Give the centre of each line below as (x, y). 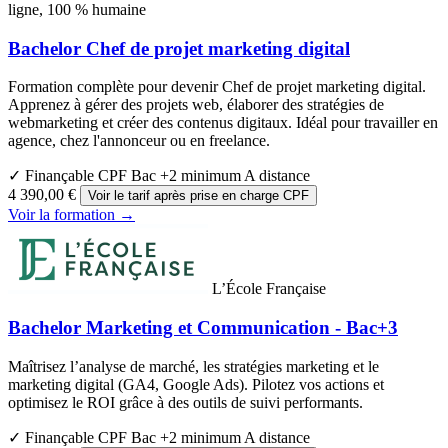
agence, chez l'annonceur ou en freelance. (139, 141)
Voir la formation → (71, 215)
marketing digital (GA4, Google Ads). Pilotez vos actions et (196, 384)
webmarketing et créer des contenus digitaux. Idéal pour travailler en (223, 123)
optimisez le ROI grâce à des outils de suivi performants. (185, 402)
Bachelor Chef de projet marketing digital (179, 48)
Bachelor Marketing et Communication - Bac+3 (203, 328)
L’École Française (269, 289)
